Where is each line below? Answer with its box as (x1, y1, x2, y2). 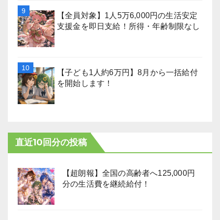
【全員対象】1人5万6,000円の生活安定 (57, 11, 198, 20)
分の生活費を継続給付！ (62, 180, 150, 188)
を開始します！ (57, 79, 113, 87)
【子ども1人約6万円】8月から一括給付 (57, 68, 198, 77)
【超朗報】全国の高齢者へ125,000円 (62, 169, 195, 177)
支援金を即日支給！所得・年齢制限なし (57, 22, 200, 30)
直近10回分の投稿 (15, 137, 87, 148)
